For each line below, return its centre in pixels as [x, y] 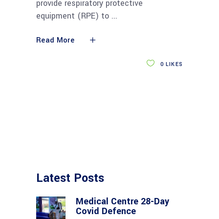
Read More [55, 40]
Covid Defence [106, 211]
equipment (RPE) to [74, 16]
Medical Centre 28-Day [122, 201]
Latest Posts [70, 178]
